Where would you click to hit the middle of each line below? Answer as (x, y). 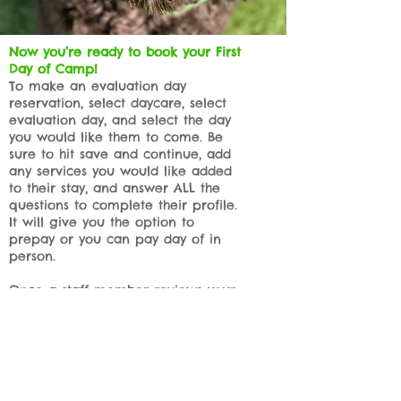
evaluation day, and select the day (120, 120)
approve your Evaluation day (102, 358)
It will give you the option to (102, 222)
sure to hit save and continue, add (120, 154)
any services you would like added (120, 171)
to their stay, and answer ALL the (115, 188)
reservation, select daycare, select (118, 103)
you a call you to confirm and (106, 341)
